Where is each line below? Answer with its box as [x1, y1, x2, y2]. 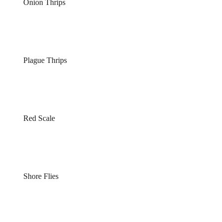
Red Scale [23, 114, 55, 123]
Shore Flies [23, 172, 58, 181]
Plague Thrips [23, 56, 67, 65]
